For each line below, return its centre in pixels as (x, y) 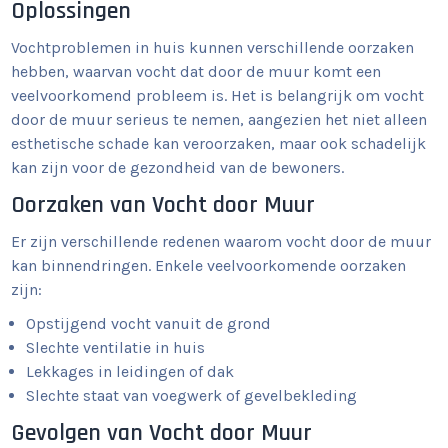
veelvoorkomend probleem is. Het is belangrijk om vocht (218, 95)
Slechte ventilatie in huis (116, 347)
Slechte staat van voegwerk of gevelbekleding (192, 395)
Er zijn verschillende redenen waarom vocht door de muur (221, 241)
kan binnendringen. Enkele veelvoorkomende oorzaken (209, 265)
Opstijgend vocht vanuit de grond (149, 323)
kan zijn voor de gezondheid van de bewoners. (178, 167)
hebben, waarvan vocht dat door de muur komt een (196, 71)
